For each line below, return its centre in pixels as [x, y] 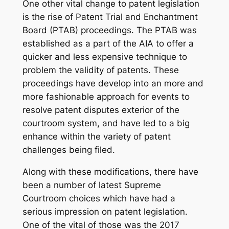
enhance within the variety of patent [96, 136]
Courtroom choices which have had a [99, 198]
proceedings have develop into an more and [113, 83]
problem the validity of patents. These [100, 70]
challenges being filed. [68, 150]
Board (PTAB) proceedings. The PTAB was [109, 30]
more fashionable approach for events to [106, 96]
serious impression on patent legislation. [105, 211]
